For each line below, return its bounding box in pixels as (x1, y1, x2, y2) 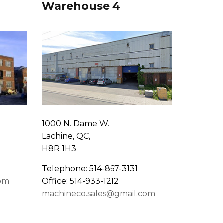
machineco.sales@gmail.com (41, 189, 155, 199)
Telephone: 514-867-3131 (41, 164, 138, 174)
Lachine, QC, (41, 131, 90, 141)
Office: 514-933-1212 (41, 176, 119, 186)
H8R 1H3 (41, 144, 76, 154)
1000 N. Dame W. (41, 119, 109, 129)
